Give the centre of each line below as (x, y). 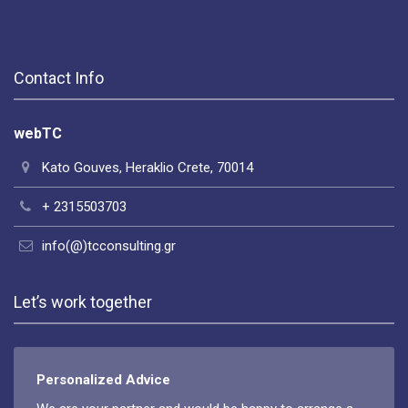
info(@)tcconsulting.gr (109, 245)
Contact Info (59, 77)
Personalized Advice (103, 379)
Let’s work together (83, 301)
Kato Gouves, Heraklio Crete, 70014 (148, 167)
